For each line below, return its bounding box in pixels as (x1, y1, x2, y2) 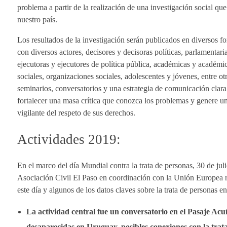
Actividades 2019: (17, 132, 121, 147)
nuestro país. (17, 15, 57, 24)
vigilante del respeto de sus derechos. (17, 108, 135, 118)
